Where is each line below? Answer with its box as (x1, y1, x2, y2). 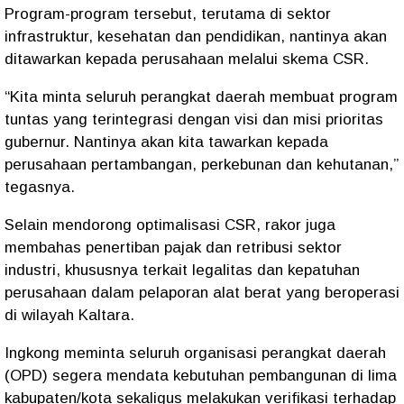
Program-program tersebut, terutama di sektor (5, 5, 331, 23)
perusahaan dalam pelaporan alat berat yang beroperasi (5, 284, 399, 301)
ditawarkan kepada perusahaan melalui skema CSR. (5, 50, 373, 68)
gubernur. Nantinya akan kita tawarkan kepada (5, 133, 328, 151)
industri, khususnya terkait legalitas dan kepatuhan (5, 262, 360, 279)
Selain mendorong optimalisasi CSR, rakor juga (5, 216, 335, 234)
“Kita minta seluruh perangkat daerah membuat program (5, 88, 398, 106)
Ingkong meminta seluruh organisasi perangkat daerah (5, 344, 386, 362)
